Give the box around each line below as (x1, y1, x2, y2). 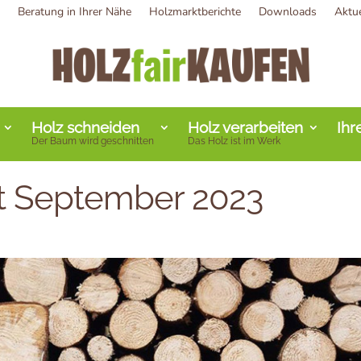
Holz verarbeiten (188, 118, 303, 136)
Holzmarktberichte (148, 4, 241, 19)
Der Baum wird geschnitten (31, 135, 154, 147)
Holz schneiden (31, 118, 139, 136)
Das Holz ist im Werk (188, 135, 280, 147)
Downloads (258, 4, 317, 19)
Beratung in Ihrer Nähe (17, 4, 131, 19)
